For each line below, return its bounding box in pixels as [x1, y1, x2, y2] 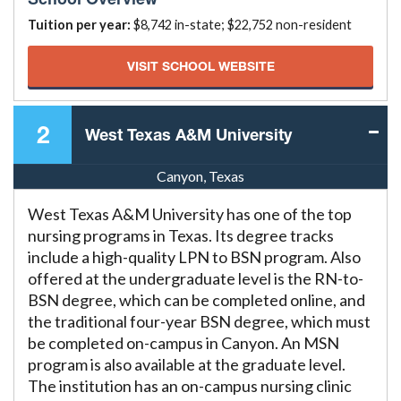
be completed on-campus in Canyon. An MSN [28, 333, 339, 353]
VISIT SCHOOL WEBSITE [126, 58, 275, 73]
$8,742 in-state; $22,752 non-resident [131, 17, 352, 32]
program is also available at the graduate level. [28, 354, 346, 374]
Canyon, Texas [157, 167, 244, 184]
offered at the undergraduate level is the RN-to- [28, 269, 363, 288]
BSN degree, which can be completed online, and [28, 290, 365, 310]
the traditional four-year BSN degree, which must [28, 311, 371, 331]
